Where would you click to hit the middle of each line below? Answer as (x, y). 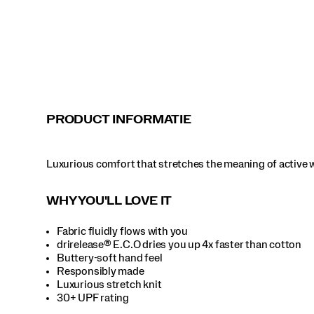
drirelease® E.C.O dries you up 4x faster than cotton (179, 244)
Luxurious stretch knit (109, 284)
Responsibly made (101, 271)
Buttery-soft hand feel (110, 258)
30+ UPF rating (93, 298)
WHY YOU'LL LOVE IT (109, 201)
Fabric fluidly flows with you (122, 231)
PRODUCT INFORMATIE (119, 120)
